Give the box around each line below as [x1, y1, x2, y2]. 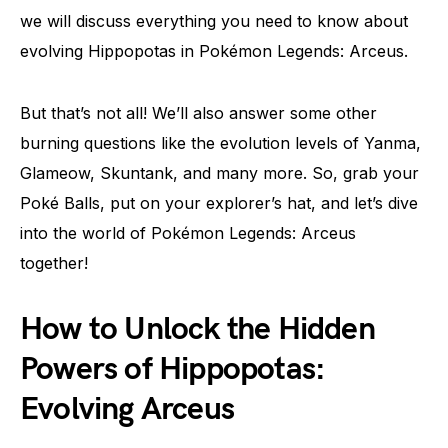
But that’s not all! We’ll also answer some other [20, 103, 377, 123]
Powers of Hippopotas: [20, 350, 326, 389]
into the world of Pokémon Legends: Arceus [20, 223, 356, 243]
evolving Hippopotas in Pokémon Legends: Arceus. [20, 41, 408, 61]
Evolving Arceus [20, 390, 234, 429]
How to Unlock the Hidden [20, 310, 375, 349]
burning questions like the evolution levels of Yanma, [20, 133, 421, 153]
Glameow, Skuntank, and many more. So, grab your [20, 163, 419, 183]
